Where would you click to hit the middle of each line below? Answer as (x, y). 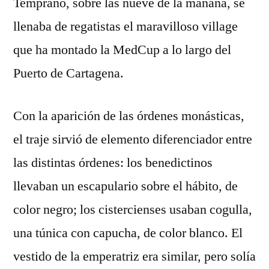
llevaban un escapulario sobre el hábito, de (125, 186)
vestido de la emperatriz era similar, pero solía (134, 256)
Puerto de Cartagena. (68, 73)
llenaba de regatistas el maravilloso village (125, 26)
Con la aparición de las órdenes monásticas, (129, 116)
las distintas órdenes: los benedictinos (113, 163)
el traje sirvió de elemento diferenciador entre (133, 139)
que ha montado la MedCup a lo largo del (122, 50)
